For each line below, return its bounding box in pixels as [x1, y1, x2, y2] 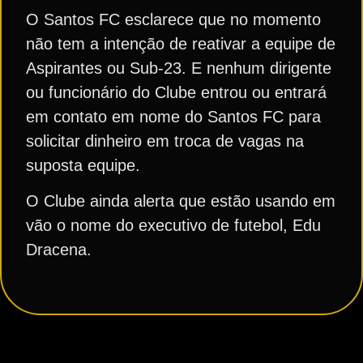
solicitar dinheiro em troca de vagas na [26, 131, 304, 150]
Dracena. [26, 241, 92, 259]
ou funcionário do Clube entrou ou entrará [26, 83, 327, 101]
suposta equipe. [26, 156, 140, 174]
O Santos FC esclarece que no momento [26, 10, 321, 28]
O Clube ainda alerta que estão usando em [26, 192, 335, 211]
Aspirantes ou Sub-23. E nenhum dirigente [26, 58, 331, 77]
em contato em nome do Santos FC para [26, 107, 321, 126]
